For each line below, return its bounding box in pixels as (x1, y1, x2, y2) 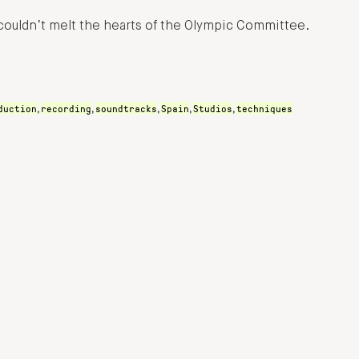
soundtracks (95, 101, 157, 115)
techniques (236, 101, 292, 115)
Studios (193, 101, 232, 115)
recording (41, 101, 91, 115)
